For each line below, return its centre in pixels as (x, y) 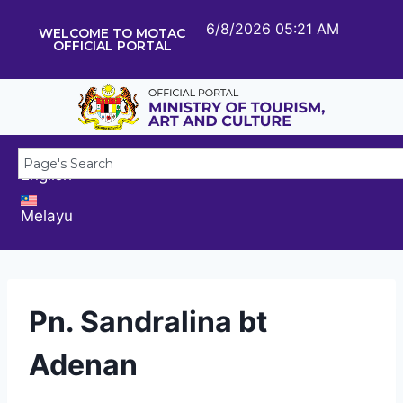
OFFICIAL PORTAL (112, 46)
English (46, 174)
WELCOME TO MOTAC (112, 33)
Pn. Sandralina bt (148, 321)
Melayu (47, 215)
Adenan (83, 364)
